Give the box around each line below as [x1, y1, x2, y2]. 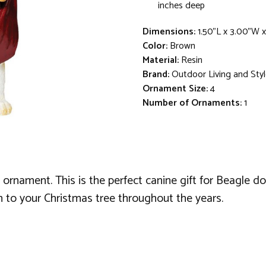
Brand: [142, 66, 169, 83]
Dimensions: [142, 23, 195, 40]
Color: [142, 37, 167, 54]
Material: [142, 52, 179, 68]
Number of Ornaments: [142, 94, 242, 111]
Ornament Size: [142, 80, 208, 97]
